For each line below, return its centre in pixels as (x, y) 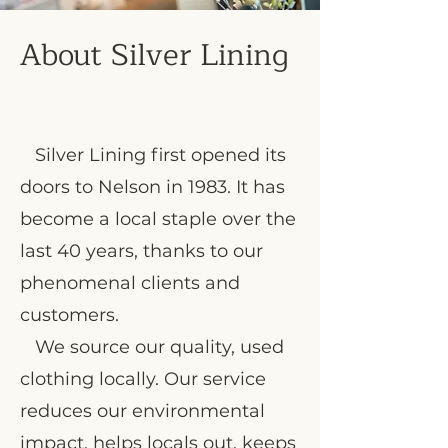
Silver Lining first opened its (153, 155)
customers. (69, 315)
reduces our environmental (142, 411)
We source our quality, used (152, 347)
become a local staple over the (158, 219)
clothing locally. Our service (143, 379)
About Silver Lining (154, 55)
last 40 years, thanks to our (141, 251)
